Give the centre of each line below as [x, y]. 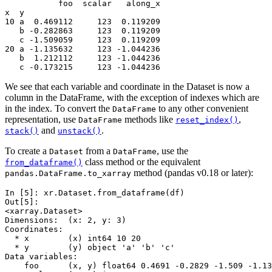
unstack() [80, 131]
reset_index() [207, 120]
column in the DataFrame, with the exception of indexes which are [132, 98]
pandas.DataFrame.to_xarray [68, 174]
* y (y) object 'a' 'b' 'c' [90, 248]
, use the [172, 151]
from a [98, 151]
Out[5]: [24, 202]
